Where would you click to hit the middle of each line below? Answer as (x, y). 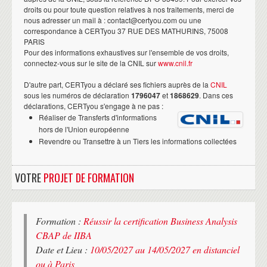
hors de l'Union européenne (84, 129)
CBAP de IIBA (64, 235)
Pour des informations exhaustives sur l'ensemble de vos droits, (126, 52)
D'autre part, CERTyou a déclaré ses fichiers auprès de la (117, 84)
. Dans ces (216, 95)
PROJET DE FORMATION (89, 177)
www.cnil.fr (175, 63)
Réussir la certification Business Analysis (160, 221)
